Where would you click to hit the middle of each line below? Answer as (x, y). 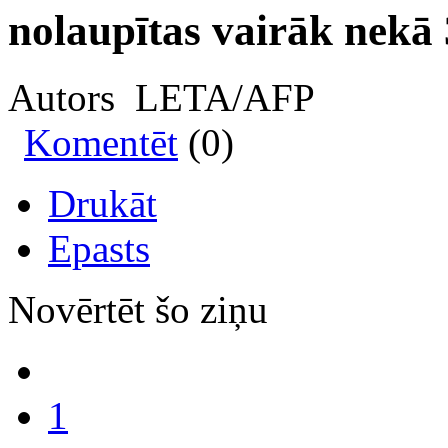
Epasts (99, 248)
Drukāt (102, 203)
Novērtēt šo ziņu (138, 309)
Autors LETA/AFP (161, 97)
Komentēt (101, 142)
